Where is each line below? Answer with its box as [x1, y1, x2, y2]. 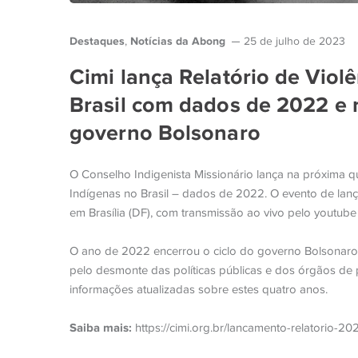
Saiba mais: [70, 320, 132, 334]
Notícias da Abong [130, 34, 225, 47]
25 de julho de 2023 [244, 35, 345, 47]
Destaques [70, 34, 125, 47]
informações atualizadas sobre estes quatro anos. [70, 283, 328, 296]
